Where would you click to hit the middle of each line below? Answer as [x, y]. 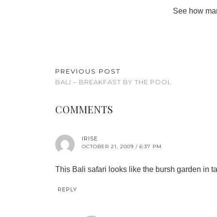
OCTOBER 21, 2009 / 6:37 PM [122, 147]
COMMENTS [84, 109]
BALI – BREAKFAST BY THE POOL [113, 82]
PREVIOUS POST [88, 71]
